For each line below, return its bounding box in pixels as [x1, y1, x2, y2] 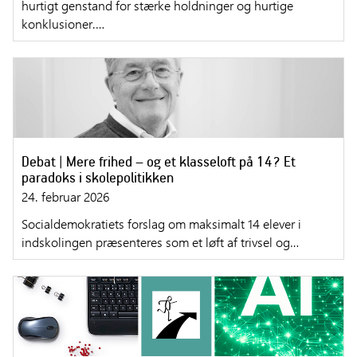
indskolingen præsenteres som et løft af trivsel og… [22, 233, 299, 251]
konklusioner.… [22, 15, 104, 33]
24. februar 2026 [22, 188, 109, 206]
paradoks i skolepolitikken [22, 168, 174, 187]
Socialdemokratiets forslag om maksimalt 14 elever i [22, 215, 301, 233]
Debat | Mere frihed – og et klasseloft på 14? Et [22, 152, 296, 171]
